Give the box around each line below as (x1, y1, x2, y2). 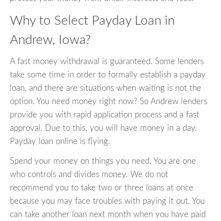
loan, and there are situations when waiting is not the (10, 84, 201, 93)
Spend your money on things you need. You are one (10, 157, 196, 166)
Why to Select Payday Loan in (10, 14, 175, 27)
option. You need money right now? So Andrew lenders (10, 97, 207, 106)
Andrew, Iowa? (10, 33, 91, 46)
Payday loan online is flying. (10, 137, 110, 146)
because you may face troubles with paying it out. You (10, 197, 205, 206)
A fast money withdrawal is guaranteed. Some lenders (10, 57, 204, 66)
